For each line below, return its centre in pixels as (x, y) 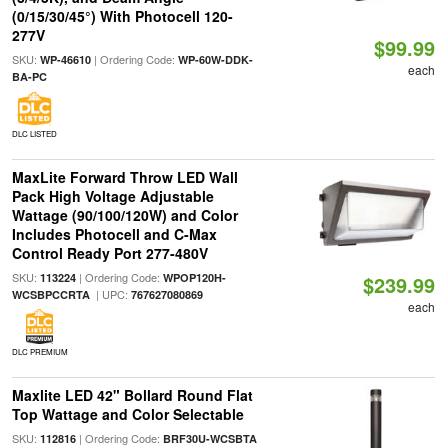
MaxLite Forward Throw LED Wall (124, 177)
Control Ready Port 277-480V (109, 253)
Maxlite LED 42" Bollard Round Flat (132, 395)
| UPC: (110, 294)
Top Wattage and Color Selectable (127, 414)
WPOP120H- (194, 277)
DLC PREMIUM (39, 351)
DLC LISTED (34, 133)
